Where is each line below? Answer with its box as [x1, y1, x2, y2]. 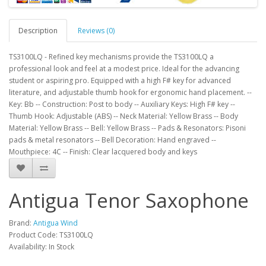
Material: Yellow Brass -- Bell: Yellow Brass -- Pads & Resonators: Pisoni [9, 123, 246, 133]
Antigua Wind [33, 218, 78, 228]
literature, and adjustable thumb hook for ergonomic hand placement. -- [9, 87, 252, 97]
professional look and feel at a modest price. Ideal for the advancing [9, 64, 239, 74]
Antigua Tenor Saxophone [9, 187, 249, 214]
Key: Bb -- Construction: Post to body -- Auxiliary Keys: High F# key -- [9, 99, 235, 109]
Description [18, 26, 58, 36]
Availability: [9, 242, 49, 252]
